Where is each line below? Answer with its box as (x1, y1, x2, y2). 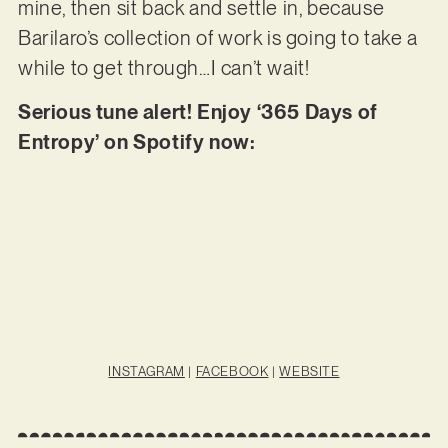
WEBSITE (279, 363, 340, 379)
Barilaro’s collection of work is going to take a (17, 25, 418, 50)
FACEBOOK (195, 363, 269, 379)
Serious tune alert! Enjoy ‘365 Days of (17, 99, 378, 124)
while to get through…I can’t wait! (17, 55, 310, 80)
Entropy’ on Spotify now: (17, 129, 256, 154)
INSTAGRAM (108, 363, 185, 379)
